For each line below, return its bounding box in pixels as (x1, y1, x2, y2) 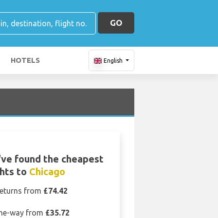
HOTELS (11, 56, 40, 64)
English (103, 57, 123, 64)
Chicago (29, 166, 65, 177)
